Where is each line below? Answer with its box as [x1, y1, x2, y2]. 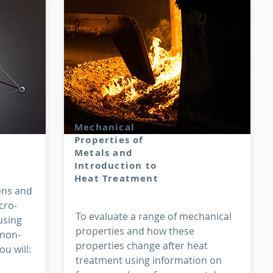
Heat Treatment [74, 172, 158, 185]
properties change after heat [76, 239, 208, 252]
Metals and [74, 146, 133, 159]
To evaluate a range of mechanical [76, 210, 232, 223]
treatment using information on [76, 253, 222, 267]
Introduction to [74, 159, 157, 172]
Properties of [74, 133, 144, 146]
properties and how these [76, 224, 194, 238]
